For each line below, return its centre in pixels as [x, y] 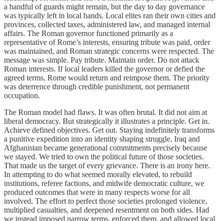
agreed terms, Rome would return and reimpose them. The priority [107, 77]
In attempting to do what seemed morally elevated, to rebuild [98, 174]
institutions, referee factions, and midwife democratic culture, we [104, 183]
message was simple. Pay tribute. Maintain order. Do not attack [102, 60]
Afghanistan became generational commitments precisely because [106, 147]
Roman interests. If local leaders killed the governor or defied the [104, 69]
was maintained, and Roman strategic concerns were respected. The [109, 51]
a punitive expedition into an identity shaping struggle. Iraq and [102, 139]
